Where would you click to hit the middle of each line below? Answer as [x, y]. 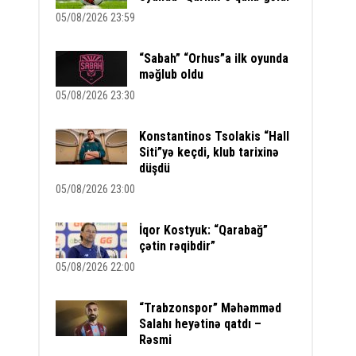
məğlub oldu [172, 74]
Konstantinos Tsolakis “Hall [215, 136]
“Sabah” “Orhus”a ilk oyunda [214, 58]
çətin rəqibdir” [178, 246]
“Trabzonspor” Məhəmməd [211, 308]
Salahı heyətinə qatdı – [201, 324]
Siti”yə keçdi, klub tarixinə [209, 152]
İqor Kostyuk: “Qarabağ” [204, 230]
